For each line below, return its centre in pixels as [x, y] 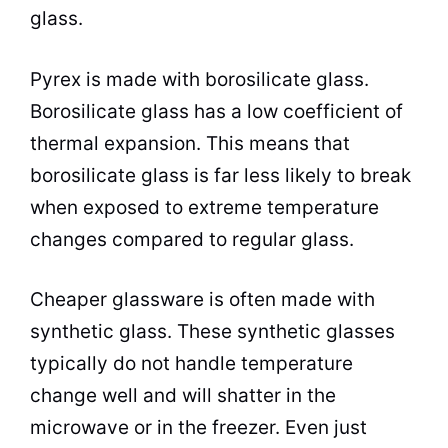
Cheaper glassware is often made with [202, 299]
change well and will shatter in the [183, 395]
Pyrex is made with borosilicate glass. [199, 79]
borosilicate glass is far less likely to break [220, 175]
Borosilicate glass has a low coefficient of [216, 111]
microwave [79, 427]
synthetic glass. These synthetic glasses [212, 331]
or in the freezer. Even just [248, 427]
